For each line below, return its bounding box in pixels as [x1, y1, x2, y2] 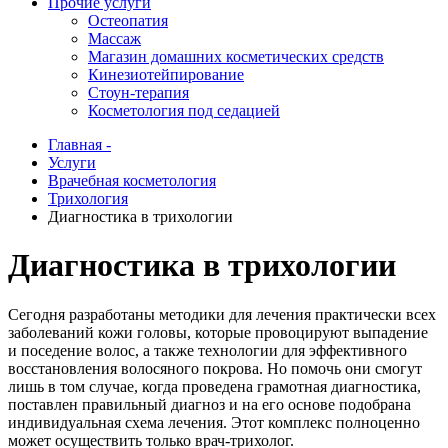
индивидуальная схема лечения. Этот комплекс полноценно [8, 413, 420, 431]
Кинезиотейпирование [88, 66, 244, 83]
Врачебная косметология [48, 172, 216, 189]
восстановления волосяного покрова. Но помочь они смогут [8, 359, 422, 377]
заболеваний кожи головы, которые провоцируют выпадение [8, 323, 428, 341]
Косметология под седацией [88, 102, 280, 119]
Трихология [48, 190, 128, 207]
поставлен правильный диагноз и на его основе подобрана [8, 395, 411, 413]
